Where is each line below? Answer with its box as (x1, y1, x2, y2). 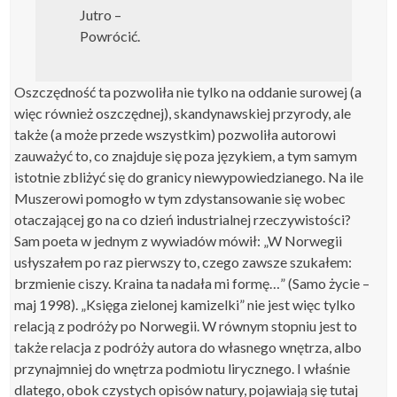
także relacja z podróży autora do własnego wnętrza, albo (14, 338, 362, 355)
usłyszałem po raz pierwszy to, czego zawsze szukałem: (14, 253, 353, 270)
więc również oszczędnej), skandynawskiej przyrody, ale (14, 104, 352, 121)
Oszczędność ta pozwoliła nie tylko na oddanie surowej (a (14, 82, 362, 100)
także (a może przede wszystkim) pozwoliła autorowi (14, 125, 337, 143)
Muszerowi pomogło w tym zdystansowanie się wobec (14, 189, 346, 206)
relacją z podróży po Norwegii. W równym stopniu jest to (14, 316, 358, 334)
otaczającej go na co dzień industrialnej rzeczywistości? (14, 210, 352, 228)
